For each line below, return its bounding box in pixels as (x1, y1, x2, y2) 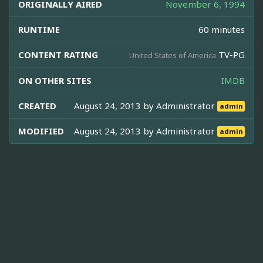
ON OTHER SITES (18, 74, 92, 86)
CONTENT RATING (18, 48, 98, 60)
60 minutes (198, 23, 245, 35)
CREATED (18, 99, 56, 112)
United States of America (129, 49, 216, 60)
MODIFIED (18, 124, 64, 137)
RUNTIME (18, 23, 60, 35)
